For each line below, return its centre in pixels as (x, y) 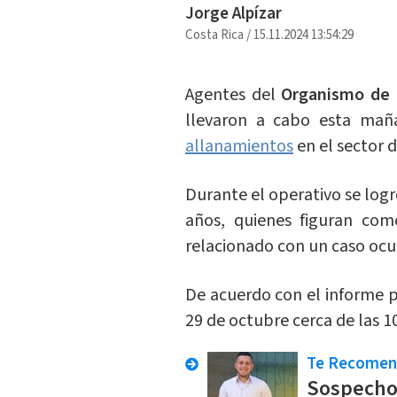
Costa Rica (214, 35)
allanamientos (239, 147)
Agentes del (233, 95)
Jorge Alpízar (233, 14)
